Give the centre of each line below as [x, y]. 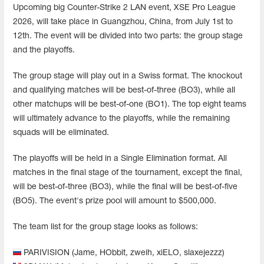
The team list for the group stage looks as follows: [105, 227]
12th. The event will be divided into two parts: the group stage [128, 36]
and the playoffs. [44, 50]
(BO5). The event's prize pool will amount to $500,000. [115, 201]
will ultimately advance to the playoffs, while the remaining [121, 118]
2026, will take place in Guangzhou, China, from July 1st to [123, 22]
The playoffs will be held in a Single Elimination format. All [120, 159]
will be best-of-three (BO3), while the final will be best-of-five [125, 187]
